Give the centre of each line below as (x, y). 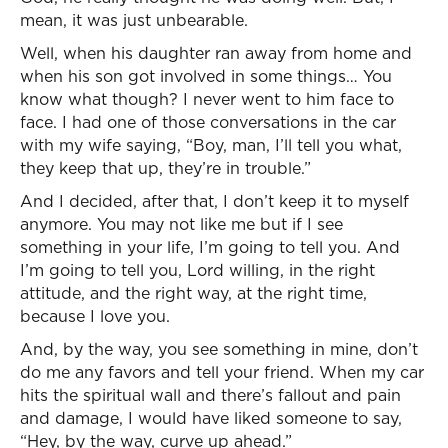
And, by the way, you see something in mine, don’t (219, 349)
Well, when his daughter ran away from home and (216, 53)
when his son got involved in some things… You (206, 76)
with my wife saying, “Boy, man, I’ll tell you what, (211, 145)
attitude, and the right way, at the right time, (193, 293)
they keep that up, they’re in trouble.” (165, 168)
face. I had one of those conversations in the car (208, 122)
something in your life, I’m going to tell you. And (210, 247)
